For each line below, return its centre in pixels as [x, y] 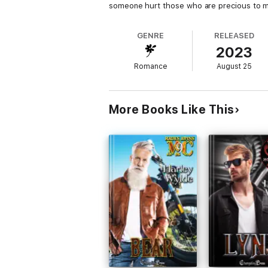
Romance [150, 66]
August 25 [234, 66]
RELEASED [234, 36]
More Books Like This [172, 109]
